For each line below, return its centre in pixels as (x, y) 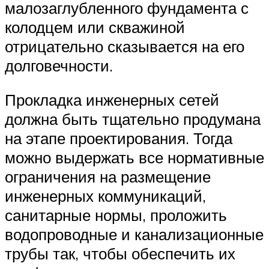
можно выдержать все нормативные (134, 158)
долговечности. (59, 65)
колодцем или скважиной (95, 27)
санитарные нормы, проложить (116, 215)
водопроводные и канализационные (134, 234)
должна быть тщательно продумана (133, 119)
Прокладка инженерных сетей (112, 100)
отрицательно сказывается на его (125, 46)
